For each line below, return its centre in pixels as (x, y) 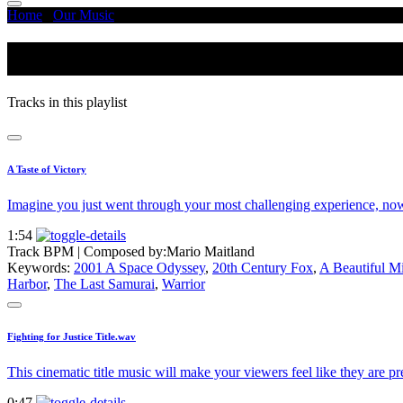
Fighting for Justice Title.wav (72, 337)
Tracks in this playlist (67, 103)
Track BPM (42, 252)
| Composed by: (122, 252)
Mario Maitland (210, 252)
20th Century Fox (263, 268)
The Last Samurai (104, 284)
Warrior (184, 284)
